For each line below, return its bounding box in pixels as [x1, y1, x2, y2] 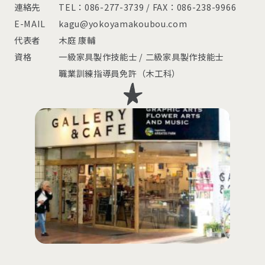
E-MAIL [14, 17, 46, 30]
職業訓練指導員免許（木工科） [59, 67, 181, 80]
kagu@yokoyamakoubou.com [59, 17, 188, 30]
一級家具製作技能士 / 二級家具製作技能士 [59, 50, 224, 63]
